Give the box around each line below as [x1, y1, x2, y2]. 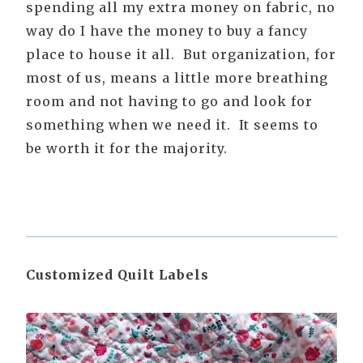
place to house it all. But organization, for [26, 46, 336, 63]
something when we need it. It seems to [26, 117, 318, 134]
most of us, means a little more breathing [26, 70, 328, 87]
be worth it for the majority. [26, 140, 228, 157]
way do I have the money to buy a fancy [26, 23, 308, 40]
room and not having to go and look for [26, 93, 313, 110]
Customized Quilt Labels [26, 267, 209, 284]
